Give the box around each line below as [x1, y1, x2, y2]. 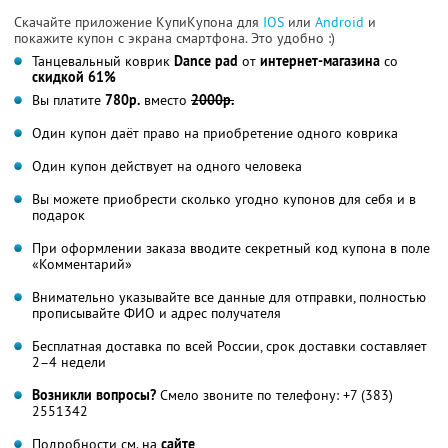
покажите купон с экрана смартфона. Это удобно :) [14, 28, 335, 47]
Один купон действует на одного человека [32, 156, 302, 175]
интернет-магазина [260, 51, 380, 70]
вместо [140, 90, 191, 109]
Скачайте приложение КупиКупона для [14, 12, 263, 31]
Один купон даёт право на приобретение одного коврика [32, 123, 398, 142]
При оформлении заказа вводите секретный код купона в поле [32, 238, 430, 257]
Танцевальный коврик [32, 51, 174, 70]
